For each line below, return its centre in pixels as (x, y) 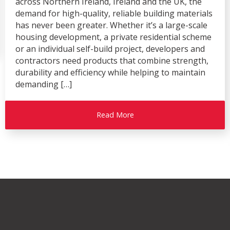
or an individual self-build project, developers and (110, 49)
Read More (115, 115)
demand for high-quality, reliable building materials (114, 14)
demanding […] (44, 84)
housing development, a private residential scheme (113, 37)
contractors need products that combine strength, (112, 61)
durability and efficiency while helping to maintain (110, 73)
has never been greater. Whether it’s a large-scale (111, 25)
